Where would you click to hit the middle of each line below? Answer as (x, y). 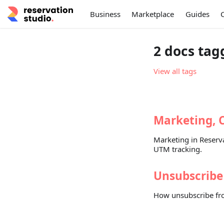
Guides (197, 14)
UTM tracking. (178, 149)
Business (105, 14)
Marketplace (153, 14)
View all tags (175, 71)
